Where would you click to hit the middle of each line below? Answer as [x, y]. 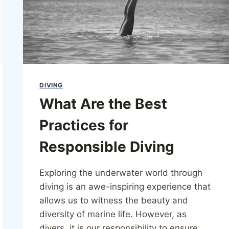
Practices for [84, 125]
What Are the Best [104, 104]
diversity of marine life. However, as [113, 214]
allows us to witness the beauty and [114, 200]
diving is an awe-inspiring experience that [125, 186]
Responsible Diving [107, 146]
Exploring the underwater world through [121, 173]
